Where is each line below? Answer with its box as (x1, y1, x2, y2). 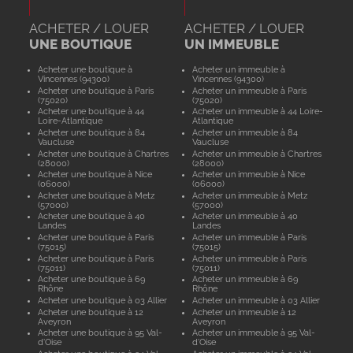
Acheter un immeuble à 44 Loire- (192, 106, 324, 117)
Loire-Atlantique (37, 116, 102, 126)
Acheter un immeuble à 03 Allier (192, 295, 321, 305)
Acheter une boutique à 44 (37, 106, 144, 117)
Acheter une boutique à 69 (37, 274, 145, 284)
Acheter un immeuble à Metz (192, 190, 308, 200)
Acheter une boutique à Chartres (37, 148, 169, 158)
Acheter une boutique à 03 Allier (37, 295, 167, 305)
